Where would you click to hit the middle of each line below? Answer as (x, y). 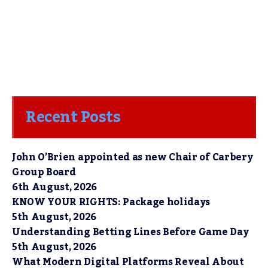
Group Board (44, 172)
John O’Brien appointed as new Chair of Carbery (133, 157)
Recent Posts (73, 117)
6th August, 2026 (54, 187)
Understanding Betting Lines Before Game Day (130, 232)
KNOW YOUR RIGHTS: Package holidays (111, 202)
